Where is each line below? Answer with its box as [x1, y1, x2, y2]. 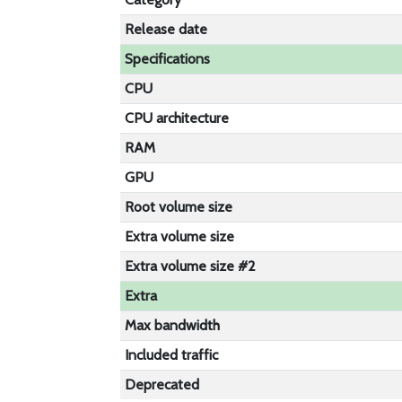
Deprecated [125, 376, 200, 393]
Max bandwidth [125, 317, 221, 334]
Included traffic [125, 346, 219, 363]
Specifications [125, 50, 211, 67]
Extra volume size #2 [125, 258, 257, 275]
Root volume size [125, 198, 233, 215]
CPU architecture [125, 109, 230, 127]
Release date [125, 21, 208, 38]
